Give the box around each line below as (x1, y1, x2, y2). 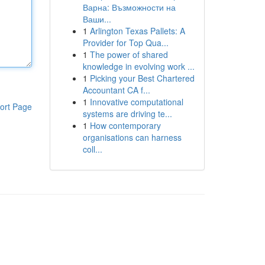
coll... (82, 143, 102, 155)
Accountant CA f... (82, 84, 150, 96)
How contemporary (89, 119, 161, 131)
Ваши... (82, 13, 111, 25)
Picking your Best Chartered (89, 72, 195, 84)
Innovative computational (89, 96, 183, 108)
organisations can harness (82, 131, 182, 143)
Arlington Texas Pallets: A (89, 25, 185, 37)
